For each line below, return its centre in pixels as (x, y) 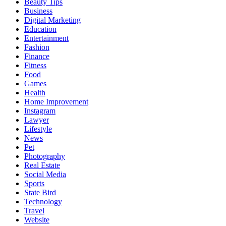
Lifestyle (38, 129)
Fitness (35, 66)
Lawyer (37, 120)
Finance (37, 56)
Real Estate (42, 165)
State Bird (40, 193)
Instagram (40, 111)
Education (40, 29)
